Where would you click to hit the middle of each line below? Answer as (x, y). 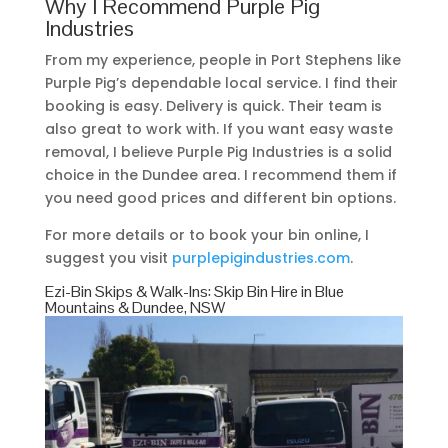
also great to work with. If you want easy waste (218, 129)
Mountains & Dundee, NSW (134, 308)
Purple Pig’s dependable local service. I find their (221, 83)
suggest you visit (108, 258)
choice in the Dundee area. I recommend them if (220, 175)
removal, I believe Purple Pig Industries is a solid (218, 152)
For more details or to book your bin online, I (206, 235)
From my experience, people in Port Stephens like (222, 60)
